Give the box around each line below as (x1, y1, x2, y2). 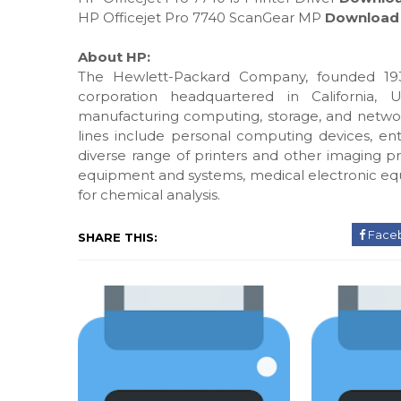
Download (325, 8, 399, 26)
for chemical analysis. (78, 185, 220, 203)
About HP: (78, 47, 150, 65)
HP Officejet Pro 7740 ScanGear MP (78, 8, 325, 26)
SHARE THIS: (78, 229, 158, 244)
